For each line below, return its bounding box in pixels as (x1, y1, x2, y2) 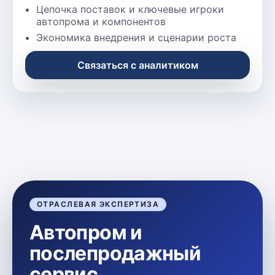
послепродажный (29, 241, 201, 265)
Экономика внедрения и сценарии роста (36, 31, 236, 44)
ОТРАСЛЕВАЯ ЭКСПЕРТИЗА (37, 199, 160, 209)
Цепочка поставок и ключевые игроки (36, 2, 224, 15)
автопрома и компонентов (36, 15, 166, 28)
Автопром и (29, 220, 142, 244)
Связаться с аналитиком (77, 58, 198, 71)
